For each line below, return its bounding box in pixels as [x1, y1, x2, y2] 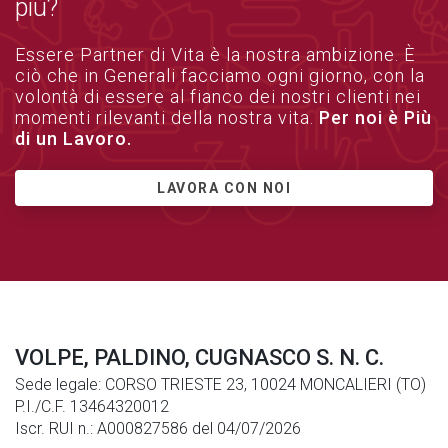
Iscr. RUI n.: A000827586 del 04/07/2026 [15, 418, 301, 438]
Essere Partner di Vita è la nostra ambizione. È [15, 43, 415, 65]
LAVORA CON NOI [157, 179, 291, 196]
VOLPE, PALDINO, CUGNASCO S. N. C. [15, 344, 384, 370]
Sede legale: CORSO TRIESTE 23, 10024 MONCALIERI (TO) [15, 374, 426, 394]
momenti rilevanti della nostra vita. [15, 106, 319, 128]
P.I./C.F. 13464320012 [15, 396, 169, 416]
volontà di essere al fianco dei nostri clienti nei [15, 85, 421, 107]
